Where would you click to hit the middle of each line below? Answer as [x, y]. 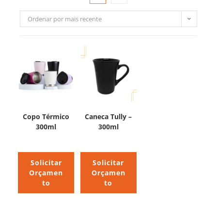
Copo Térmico [46, 117]
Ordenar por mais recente [65, 19]
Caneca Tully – [108, 117]
